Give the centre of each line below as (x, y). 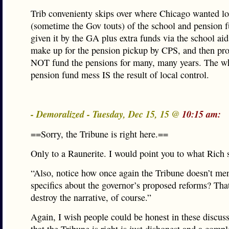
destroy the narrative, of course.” (91, 197)
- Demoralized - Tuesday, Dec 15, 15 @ (106, 114)
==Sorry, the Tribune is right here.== (99, 134)
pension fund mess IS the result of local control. (120, 75)
